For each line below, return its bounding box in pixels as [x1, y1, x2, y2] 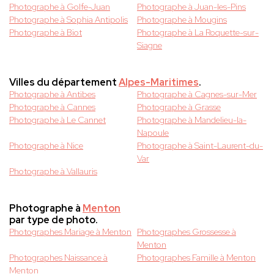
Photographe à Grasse [137, 102, 221, 113]
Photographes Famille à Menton [137, 252, 256, 264]
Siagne [137, 40, 162, 51]
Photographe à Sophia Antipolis [9, 14, 128, 26]
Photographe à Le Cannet [9, 114, 106, 126]
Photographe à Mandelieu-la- [137, 114, 246, 126]
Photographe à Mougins [137, 14, 227, 26]
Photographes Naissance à [9, 252, 108, 264]
